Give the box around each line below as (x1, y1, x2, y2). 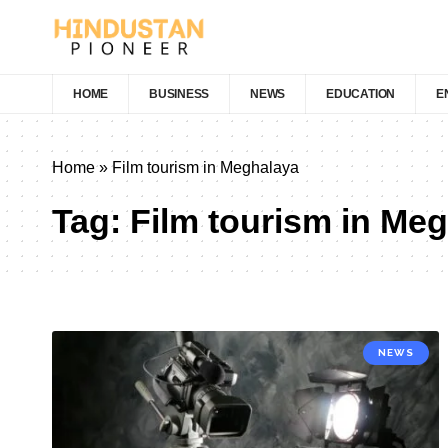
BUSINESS (149, 87, 210, 101)
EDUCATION (326, 87, 396, 101)
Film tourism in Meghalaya (112, 159, 299, 176)
